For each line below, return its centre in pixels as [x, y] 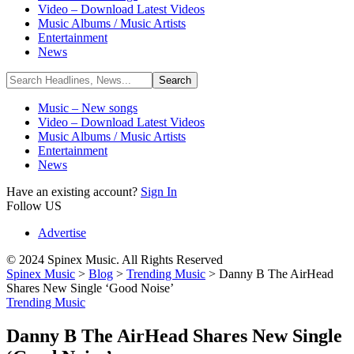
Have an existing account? [73, 192]
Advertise [62, 233]
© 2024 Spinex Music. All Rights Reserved [115, 260]
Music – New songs [88, 108]
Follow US [34, 206]
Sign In [159, 192]
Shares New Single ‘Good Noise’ [90, 288]
